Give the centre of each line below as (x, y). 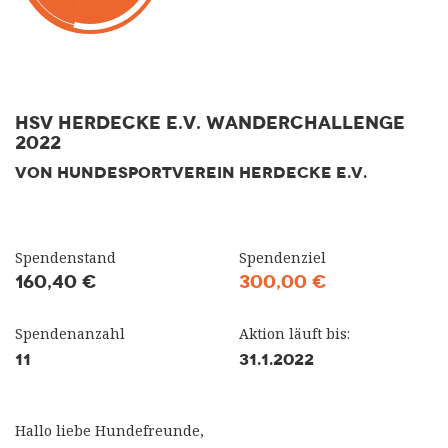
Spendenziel (282, 257)
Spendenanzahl (70, 333)
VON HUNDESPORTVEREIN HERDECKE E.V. (191, 172)
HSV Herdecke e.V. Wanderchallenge (210, 123)
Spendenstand (65, 257)
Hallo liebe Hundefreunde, (109, 430)
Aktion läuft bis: (294, 333)
